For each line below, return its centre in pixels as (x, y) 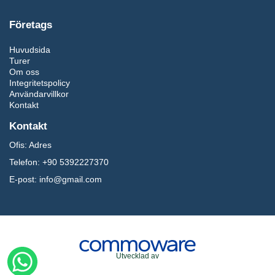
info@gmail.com (71, 179)
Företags (31, 25)
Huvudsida (30, 50)
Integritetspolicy (40, 83)
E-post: (23, 179)
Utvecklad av (137, 256)
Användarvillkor (39, 94)
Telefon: (25, 162)
